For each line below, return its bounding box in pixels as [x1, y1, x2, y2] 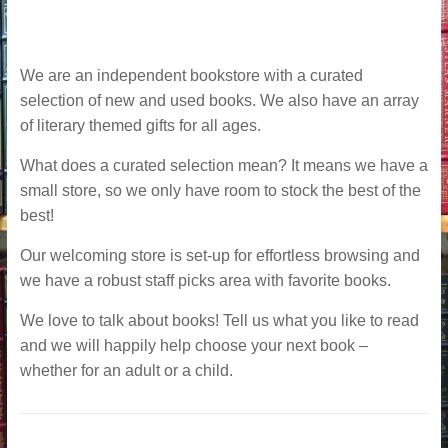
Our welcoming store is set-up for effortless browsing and [19, 247, 420, 264]
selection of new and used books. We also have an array [19, 92, 419, 109]
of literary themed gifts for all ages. [19, 117, 261, 134]
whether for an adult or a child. [19, 362, 233, 379]
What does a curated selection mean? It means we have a [19, 157, 428, 174]
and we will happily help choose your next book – [19, 337, 368, 354]
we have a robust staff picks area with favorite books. [19, 272, 391, 289]
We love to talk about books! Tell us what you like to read [19, 312, 419, 329]
